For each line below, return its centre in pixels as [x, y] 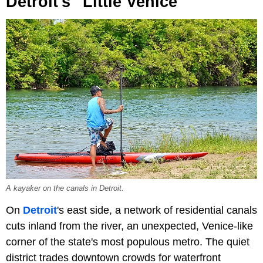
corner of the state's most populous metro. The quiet [128, 242]
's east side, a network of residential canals [157, 210]
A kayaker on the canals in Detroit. [65, 189]
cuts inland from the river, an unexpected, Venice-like [129, 226]
